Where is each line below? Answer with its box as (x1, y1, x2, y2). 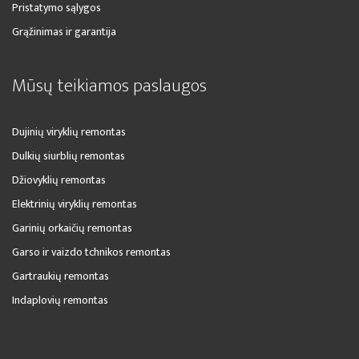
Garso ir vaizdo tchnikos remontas (12, 243, 171, 261)
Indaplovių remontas (12, 291, 108, 309)
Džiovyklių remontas (12, 171, 106, 189)
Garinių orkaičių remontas (12, 219, 132, 237)
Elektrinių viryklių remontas (12, 195, 137, 213)
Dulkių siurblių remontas (12, 147, 125, 165)
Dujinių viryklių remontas (12, 123, 126, 141)
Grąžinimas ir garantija (12, 22, 116, 41)
